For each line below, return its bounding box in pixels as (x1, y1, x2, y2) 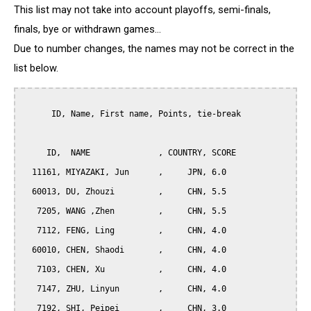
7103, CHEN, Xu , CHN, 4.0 (22, 264, 37, 275)
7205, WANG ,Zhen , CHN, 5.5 (22, 206, 37, 217)
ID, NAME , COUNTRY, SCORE (22, 148, 47, 158)
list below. (14, 61, 58, 74)
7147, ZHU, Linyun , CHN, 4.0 (22, 284, 37, 294)
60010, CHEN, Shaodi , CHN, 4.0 (22, 245, 32, 255)
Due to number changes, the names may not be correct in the (14, 42, 294, 55)
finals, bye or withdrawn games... (14, 22, 161, 35)
